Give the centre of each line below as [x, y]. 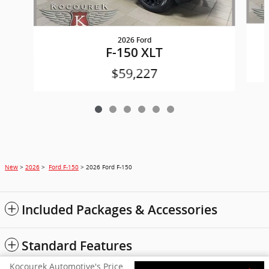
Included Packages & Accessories [119, 210]
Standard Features [77, 246]
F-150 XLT [134, 53]
